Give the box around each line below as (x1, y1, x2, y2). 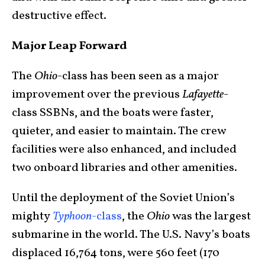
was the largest (170, 208, 251, 225)
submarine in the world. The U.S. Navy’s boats (12, 227, 250, 244)
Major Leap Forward (12, 38, 127, 55)
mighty (12, 208, 53, 225)
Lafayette (182, 86, 224, 104)
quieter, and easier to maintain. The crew (12, 123, 225, 140)
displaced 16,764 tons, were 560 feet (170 (12, 245, 219, 262)
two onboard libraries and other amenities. (12, 160, 237, 177)
